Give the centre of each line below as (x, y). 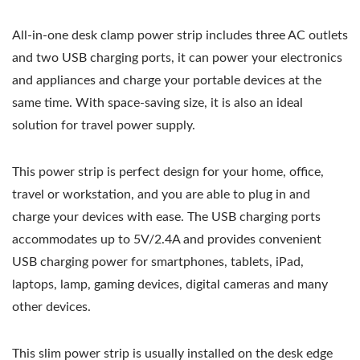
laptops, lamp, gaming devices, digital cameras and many (170, 284)
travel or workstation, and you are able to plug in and (161, 194)
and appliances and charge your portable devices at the (167, 80)
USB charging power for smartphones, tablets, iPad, (158, 262)
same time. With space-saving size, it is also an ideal (157, 103)
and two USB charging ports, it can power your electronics (177, 58)
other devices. (51, 307)
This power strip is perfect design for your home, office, (168, 172)
